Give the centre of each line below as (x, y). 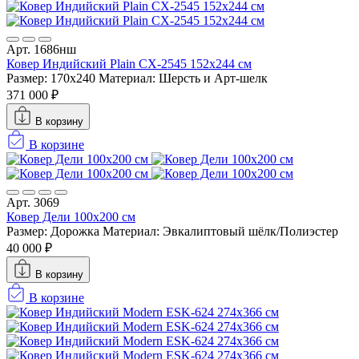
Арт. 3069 (33, 202)
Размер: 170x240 (51, 78)
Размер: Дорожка (53, 231)
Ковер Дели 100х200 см (71, 216)
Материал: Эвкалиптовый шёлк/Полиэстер (220, 231)
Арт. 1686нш (41, 49)
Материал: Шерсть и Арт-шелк (183, 78)
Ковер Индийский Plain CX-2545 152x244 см (129, 63)
